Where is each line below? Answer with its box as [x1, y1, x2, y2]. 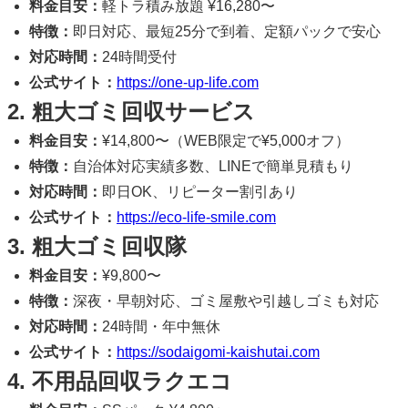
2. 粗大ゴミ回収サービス [7, 98, 255, 124]
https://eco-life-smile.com [117, 209, 276, 225]
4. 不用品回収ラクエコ [7, 368, 232, 393]
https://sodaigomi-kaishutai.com [117, 343, 320, 360]
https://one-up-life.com [117, 74, 259, 90]
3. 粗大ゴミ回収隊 [7, 233, 187, 259]
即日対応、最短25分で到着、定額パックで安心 [73, 23, 381, 39]
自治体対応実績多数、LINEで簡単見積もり [73, 158, 353, 174]
